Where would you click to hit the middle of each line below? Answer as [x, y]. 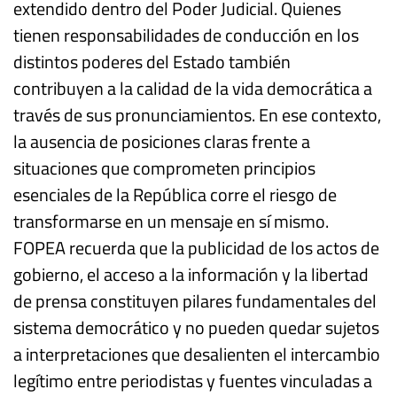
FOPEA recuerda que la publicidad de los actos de [196, 248]
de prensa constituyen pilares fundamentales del [195, 301]
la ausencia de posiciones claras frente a [162, 141]
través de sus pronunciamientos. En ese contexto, [197, 115]
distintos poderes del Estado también [152, 62]
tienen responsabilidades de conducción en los [186, 35]
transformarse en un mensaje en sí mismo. [171, 221]
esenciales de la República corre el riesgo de [175, 195]
